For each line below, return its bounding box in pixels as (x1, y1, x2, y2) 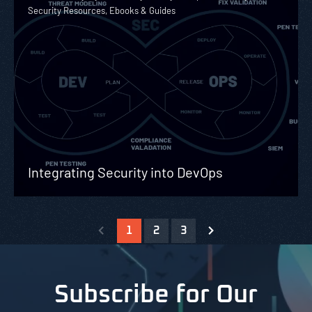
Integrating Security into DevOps (28, 163, 223, 180)
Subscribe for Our (54, 282, 258, 308)
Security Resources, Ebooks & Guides (28, 4, 175, 16)
